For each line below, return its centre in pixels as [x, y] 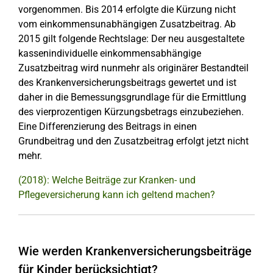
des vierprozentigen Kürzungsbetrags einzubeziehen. [131, 112]
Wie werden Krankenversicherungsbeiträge [135, 251]
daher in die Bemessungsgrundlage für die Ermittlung [132, 97]
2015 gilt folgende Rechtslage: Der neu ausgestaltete [131, 39]
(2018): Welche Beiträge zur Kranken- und [107, 180]
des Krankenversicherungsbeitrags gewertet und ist [127, 83]
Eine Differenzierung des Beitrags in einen [108, 126]
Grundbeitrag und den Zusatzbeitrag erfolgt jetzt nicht [133, 141]
